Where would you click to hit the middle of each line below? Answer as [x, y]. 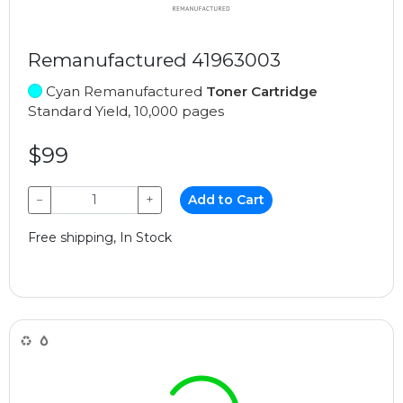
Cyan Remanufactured [124, 91]
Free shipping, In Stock [100, 237]
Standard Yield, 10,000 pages [126, 111]
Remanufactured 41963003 [154, 59]
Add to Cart [227, 199]
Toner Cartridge [262, 91]
